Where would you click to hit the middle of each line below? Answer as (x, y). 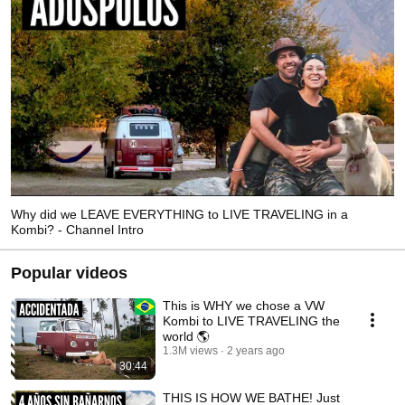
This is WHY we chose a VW (244, 305)
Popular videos (69, 273)
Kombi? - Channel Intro (77, 229)
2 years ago (256, 350)
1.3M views (190, 350)
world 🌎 (186, 336)
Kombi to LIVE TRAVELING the (251, 320)
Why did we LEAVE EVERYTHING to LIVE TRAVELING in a (179, 214)
